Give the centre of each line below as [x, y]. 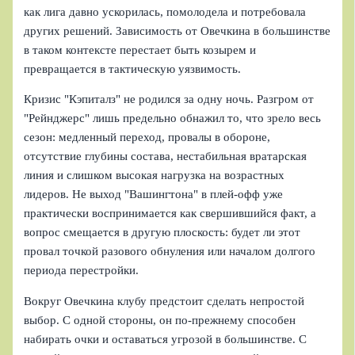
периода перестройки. [82, 271]
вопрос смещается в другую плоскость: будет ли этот [162, 233]
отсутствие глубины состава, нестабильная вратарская [166, 157]
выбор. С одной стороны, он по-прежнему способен [160, 320]
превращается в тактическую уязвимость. [133, 69]
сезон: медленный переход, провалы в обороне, [147, 137]
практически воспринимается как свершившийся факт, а [170, 214]
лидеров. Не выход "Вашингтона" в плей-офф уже [154, 195]
